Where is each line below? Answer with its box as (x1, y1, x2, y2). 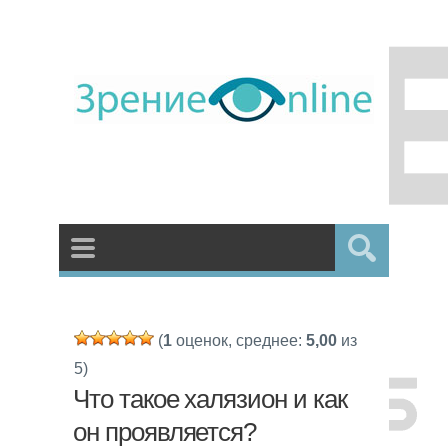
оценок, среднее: (172, 332, 306, 349)
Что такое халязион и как (72, 385, 348, 413)
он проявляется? (72, 418, 257, 446)
